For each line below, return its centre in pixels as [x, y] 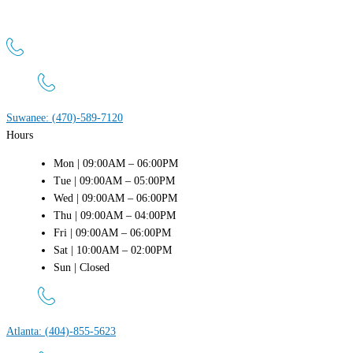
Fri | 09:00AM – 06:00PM [112, 232]
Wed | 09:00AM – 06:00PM [115, 198]
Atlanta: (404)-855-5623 [61, 331]
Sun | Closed [82, 267]
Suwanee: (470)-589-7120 [65, 117]
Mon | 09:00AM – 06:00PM [116, 163]
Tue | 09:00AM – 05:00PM [114, 180]
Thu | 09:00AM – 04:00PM [115, 215]
